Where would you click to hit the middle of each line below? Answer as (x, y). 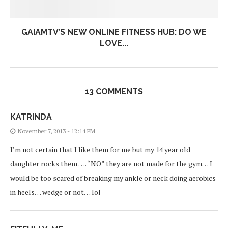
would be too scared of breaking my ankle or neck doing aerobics (113, 178)
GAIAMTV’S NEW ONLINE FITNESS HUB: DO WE (114, 32)
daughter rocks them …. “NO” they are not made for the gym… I (111, 163)
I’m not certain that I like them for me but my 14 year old (100, 149)
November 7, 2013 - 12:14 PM (56, 131)
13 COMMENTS (114, 91)
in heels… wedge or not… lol (55, 192)
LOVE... (114, 43)
